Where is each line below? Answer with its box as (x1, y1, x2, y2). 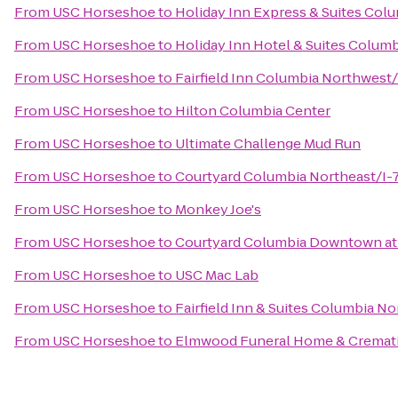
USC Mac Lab (175, 266, 259, 284)
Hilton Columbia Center (175, 101, 330, 120)
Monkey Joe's (175, 200, 261, 219)
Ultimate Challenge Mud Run (175, 134, 361, 153)
